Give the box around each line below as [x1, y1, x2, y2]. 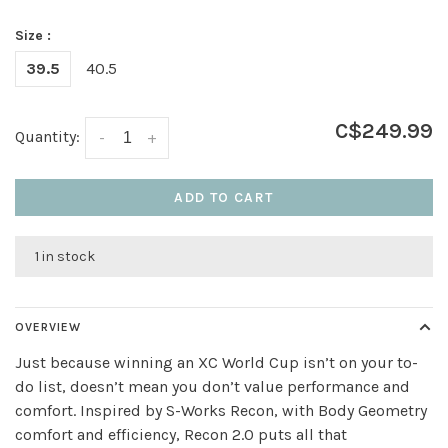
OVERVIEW [15, 319, 81, 334]
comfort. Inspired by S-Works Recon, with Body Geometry [15, 400, 427, 420]
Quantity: [15, 126, 80, 146]
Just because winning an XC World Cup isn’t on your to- [15, 352, 418, 372]
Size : [15, 26, 51, 44]
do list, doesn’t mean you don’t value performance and [15, 376, 410, 396]
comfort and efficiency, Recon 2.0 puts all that [15, 424, 347, 444]
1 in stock [35, 247, 95, 265]
